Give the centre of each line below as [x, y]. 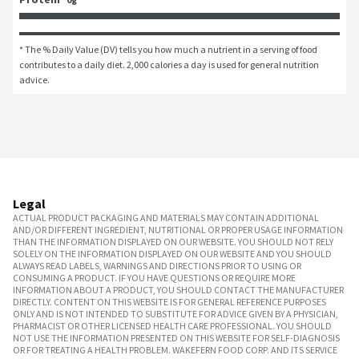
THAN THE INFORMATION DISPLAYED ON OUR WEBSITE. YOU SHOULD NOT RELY [173, 242]
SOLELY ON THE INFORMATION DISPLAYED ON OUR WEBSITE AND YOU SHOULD [172, 254]
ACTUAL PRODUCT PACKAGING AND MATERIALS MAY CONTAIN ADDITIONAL [166, 218]
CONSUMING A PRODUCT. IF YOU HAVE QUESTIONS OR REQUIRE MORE [154, 278]
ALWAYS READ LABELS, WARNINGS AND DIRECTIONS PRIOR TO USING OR [157, 266]
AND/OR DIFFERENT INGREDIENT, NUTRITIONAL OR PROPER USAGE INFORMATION [178, 230]
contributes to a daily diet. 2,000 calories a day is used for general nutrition [169, 65]
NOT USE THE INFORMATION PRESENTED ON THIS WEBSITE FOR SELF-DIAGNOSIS [176, 338]
